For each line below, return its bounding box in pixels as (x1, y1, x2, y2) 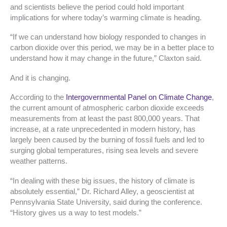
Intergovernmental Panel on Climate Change (66, 93, 212, 102)
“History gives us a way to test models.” (10, 208, 141, 217)
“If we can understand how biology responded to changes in (10, 33, 206, 42)
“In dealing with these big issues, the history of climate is (10, 176, 195, 185)
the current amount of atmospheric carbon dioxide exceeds (10, 104, 204, 112)
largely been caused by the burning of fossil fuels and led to (10, 136, 204, 144)
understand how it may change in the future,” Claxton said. (10, 54, 202, 63)
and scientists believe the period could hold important (10, 3, 184, 11)
